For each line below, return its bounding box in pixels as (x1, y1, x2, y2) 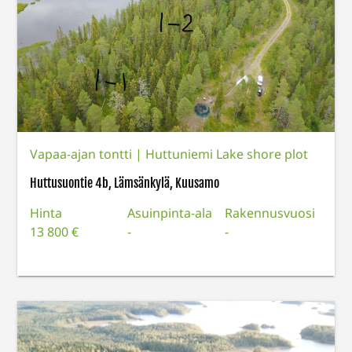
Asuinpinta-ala (127, 203, 213, 222)
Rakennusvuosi (224, 203, 315, 222)
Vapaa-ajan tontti (30, 145, 136, 163)
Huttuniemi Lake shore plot (145, 145, 309, 163)
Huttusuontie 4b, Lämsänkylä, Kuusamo (30, 174, 220, 191)
